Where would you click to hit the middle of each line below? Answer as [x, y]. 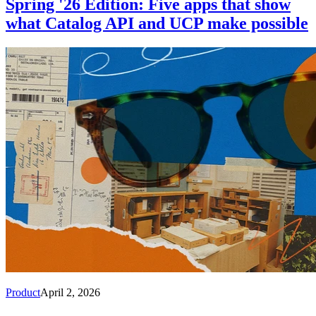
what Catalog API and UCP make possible [157, 23]
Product [23, 292]
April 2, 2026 [70, 292]
